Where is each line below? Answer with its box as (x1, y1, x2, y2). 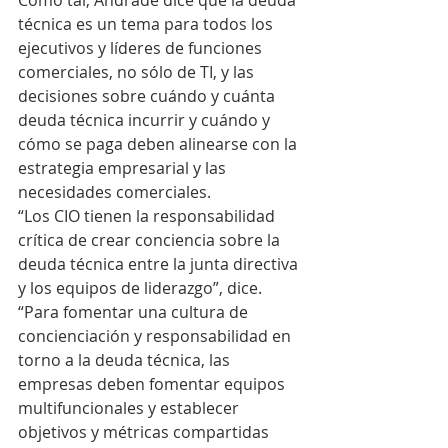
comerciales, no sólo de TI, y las (18, 61, 258, 83)
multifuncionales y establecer (18, 397, 243, 419)
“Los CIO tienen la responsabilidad (18, 205, 279, 227)
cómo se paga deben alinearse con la (18, 133, 301, 155)
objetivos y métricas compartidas (18, 421, 273, 443)
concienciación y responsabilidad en (18, 325, 295, 347)
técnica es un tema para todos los (18, 13, 277, 35)
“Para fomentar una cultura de (18, 301, 252, 323)
